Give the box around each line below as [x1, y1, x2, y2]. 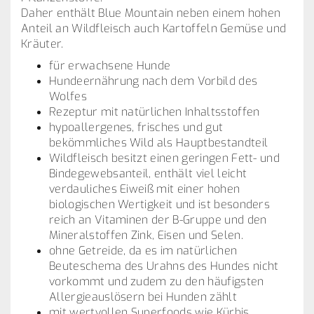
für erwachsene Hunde [49, 58, 171, 73]
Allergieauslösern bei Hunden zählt [49, 289, 240, 304]
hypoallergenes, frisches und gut [49, 120, 224, 135]
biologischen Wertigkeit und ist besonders [49, 197, 271, 212]
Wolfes [49, 89, 90, 104]
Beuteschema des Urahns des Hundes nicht [49, 259, 279, 273]
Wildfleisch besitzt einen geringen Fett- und [49, 151, 280, 165]
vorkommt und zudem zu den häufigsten [49, 274, 264, 289]
